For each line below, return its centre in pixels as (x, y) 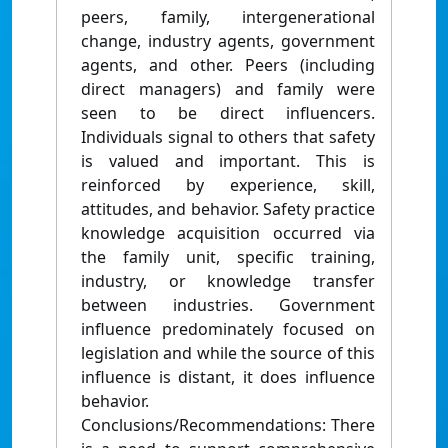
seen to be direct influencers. (228, 113)
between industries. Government (228, 305)
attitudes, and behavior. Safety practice (228, 209)
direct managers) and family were (228, 89)
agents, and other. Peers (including (228, 65)
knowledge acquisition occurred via (228, 233)
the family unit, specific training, (228, 257)
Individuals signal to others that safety (228, 137)
